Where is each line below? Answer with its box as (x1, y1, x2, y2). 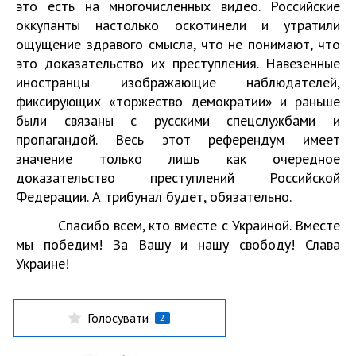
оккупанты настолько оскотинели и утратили (16, 16, 340, 34)
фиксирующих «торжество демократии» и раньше (16, 92, 340, 110)
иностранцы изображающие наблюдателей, (16, 73, 340, 91)
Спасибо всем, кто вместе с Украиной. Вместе (16, 216, 340, 234)
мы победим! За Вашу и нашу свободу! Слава (16, 235, 340, 253)
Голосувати (87, 309, 149, 326)
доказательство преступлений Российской (16, 168, 340, 187)
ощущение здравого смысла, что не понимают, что (16, 35, 340, 53)
